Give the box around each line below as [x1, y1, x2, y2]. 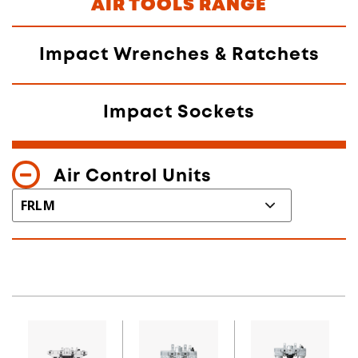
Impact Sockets [103, 104, 255, 121]
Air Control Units [54, 168, 212, 185]
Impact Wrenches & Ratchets [38, 46, 320, 63]
